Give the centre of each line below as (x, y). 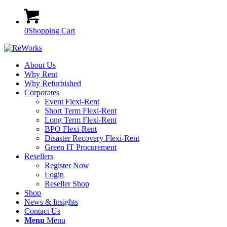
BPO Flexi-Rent (71, 129)
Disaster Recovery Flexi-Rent (92, 138)
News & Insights (51, 202)
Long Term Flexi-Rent (81, 120)
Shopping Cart (52, 31)
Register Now (67, 165)
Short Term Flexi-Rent (81, 111)
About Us (40, 65)
